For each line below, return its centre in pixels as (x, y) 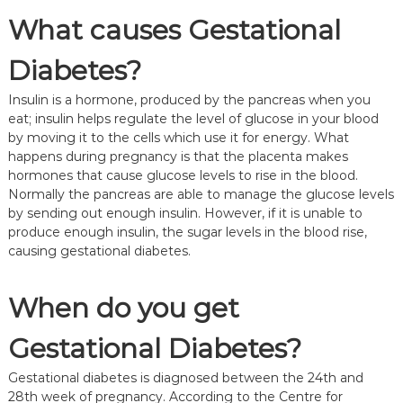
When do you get (123, 308)
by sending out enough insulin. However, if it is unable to (185, 213)
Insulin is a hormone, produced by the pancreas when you (189, 100)
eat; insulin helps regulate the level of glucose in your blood (193, 119)
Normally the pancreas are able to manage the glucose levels (201, 194)
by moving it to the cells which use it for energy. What (178, 138)
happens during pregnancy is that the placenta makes (178, 157)
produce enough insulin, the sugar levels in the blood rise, (187, 232)
